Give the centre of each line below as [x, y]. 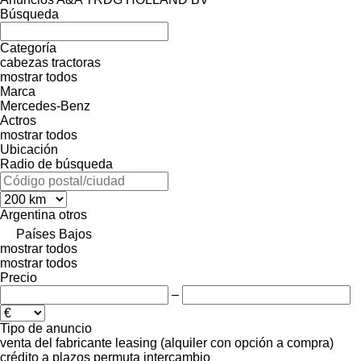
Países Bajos [54, 234]
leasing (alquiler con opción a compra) [224, 342]
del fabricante [73, 342]
